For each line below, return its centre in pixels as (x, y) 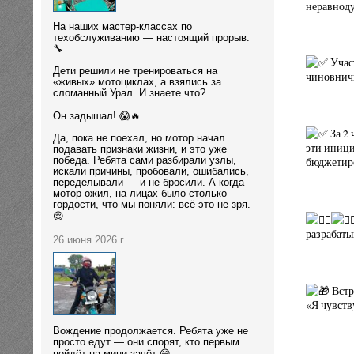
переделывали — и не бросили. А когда (149, 183)
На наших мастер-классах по (122, 27)
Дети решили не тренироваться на (135, 72)
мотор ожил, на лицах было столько (140, 194)
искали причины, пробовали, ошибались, (151, 172)
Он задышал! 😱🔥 (97, 117)
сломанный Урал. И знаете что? (129, 94)
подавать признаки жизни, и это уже (140, 150)
